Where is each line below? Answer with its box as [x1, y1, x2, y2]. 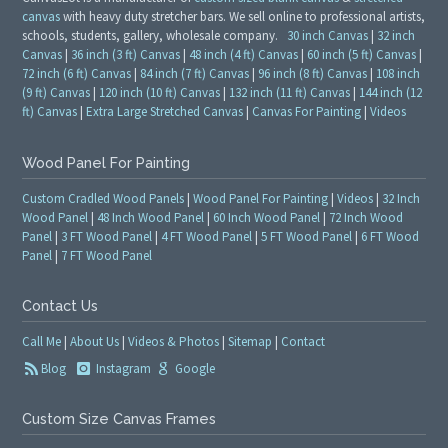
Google [171, 359, 215, 377]
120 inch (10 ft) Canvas [99, 84, 221, 102]
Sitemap [228, 332, 273, 350]
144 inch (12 [359, 84, 423, 102]
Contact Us [22, 297, 99, 314]
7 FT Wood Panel [61, 246, 153, 264]
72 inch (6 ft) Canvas [22, 65, 132, 83]
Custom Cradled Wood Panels [22, 189, 185, 207]
